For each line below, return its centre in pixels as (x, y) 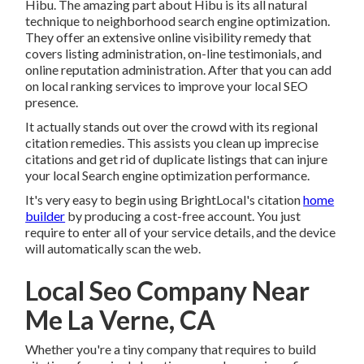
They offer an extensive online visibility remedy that (169, 37)
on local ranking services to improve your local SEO (167, 86)
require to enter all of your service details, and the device (181, 232)
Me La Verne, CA (121, 320)
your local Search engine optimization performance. (168, 175)
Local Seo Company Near (168, 291)
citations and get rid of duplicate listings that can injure (177, 159)
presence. (52, 102)
